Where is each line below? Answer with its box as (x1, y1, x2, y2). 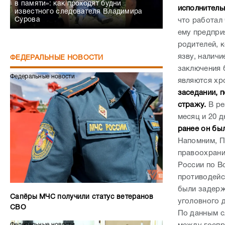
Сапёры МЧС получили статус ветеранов (10, 194, 153, 200)
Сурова (15, 17, 40, 23)
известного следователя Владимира (15, 9, 143, 15)
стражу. (177, 101, 206, 108)
